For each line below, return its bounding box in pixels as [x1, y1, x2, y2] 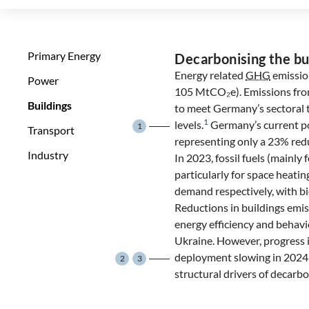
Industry [28, 148, 68, 161]
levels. [175, 118, 204, 131]
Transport [28, 123, 74, 137]
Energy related [175, 68, 246, 81]
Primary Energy [28, 49, 101, 62]
